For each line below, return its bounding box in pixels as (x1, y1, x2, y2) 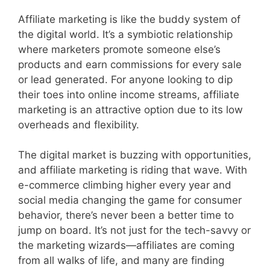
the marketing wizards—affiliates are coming (18, 239, 234, 251)
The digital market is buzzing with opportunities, (18, 149, 251, 161)
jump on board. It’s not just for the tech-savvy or (18, 224, 251, 236)
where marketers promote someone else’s (18, 43, 221, 55)
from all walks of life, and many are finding (18, 254, 224, 266)
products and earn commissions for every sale (18, 58, 242, 71)
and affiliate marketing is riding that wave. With (18, 164, 247, 176)
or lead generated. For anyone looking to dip (18, 73, 233, 86)
